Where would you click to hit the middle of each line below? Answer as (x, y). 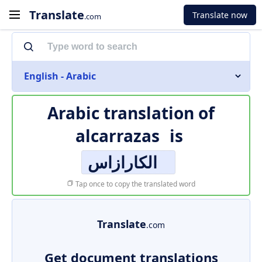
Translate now (220, 15)
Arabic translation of (131, 113)
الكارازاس (122, 162)
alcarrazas (117, 136)
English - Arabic (60, 76)
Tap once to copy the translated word (135, 184)
